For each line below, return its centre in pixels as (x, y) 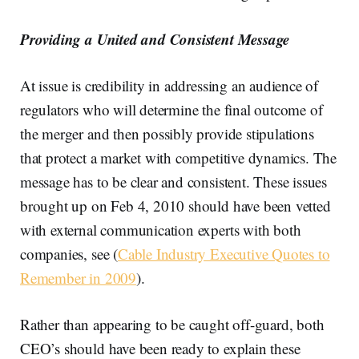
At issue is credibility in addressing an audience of (169, 85)
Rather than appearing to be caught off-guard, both (172, 324)
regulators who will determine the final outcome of (171, 109)
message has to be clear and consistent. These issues (174, 181)
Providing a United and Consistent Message (155, 38)
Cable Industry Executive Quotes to (224, 253)
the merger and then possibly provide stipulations (167, 133)
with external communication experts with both (161, 229)
